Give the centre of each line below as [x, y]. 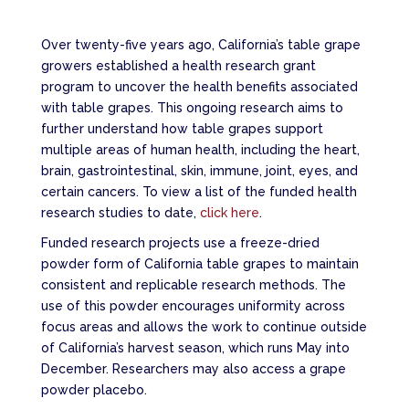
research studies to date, [120, 213]
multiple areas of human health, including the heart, [200, 150]
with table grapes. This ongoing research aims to [192, 108]
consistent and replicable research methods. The [193, 285]
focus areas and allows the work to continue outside [204, 327]
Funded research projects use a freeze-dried [180, 243]
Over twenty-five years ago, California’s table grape [200, 45]
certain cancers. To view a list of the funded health [199, 192]
